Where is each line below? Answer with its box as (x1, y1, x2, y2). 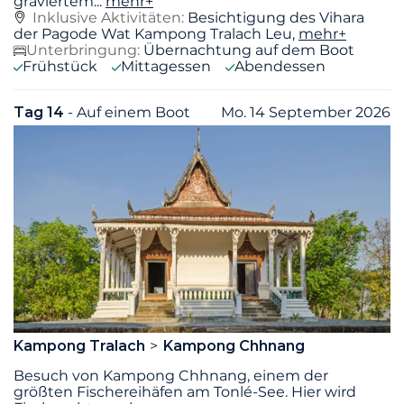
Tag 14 (14, 104, 68, 122)
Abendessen (234, 58, 326, 76)
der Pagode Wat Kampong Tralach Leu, (14, 25, 298, 43)
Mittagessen (121, 58, 211, 76)
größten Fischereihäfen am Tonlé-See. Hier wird (14, 383, 356, 401)
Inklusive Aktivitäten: (32, 9, 188, 27)
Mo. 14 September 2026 (221, 104, 390, 122)
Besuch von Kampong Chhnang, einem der (14, 367, 328, 385)
